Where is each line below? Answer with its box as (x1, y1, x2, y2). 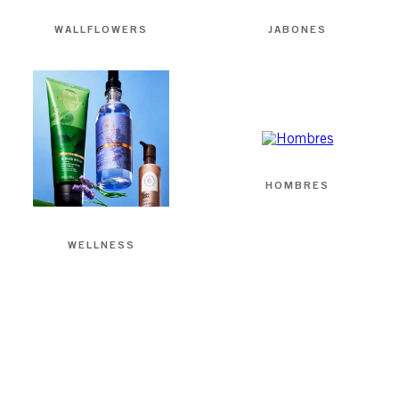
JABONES (268, 22, 328, 37)
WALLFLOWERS (54, 22, 149, 37)
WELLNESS (67, 238, 135, 252)
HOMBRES (265, 177, 330, 191)
